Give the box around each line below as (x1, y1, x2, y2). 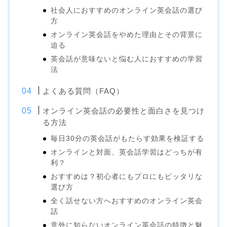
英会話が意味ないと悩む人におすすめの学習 (51, 55, 203, 63)
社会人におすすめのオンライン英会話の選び (51, 6, 203, 14)
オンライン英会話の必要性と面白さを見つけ (43, 106, 205, 115)
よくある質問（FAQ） (43, 86, 125, 95)
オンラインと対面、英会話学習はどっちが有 (51, 148, 203, 156)
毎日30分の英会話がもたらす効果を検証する (51, 134, 205, 142)
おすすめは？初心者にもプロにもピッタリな (51, 172, 203, 180)
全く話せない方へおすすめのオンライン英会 (51, 197, 203, 205)
